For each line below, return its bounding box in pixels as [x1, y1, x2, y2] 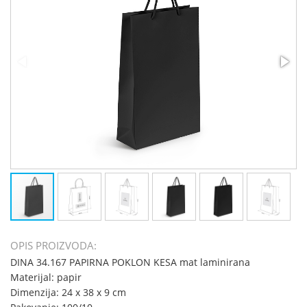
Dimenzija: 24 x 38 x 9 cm [10, 286, 126, 299]
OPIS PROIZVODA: [10, 238, 97, 252]
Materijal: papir [10, 271, 82, 284]
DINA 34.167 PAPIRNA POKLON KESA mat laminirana [10, 256, 250, 269]
